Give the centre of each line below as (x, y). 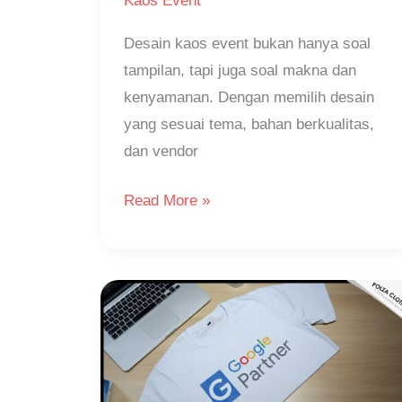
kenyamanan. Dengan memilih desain (249, 97)
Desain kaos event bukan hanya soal (247, 43)
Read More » (166, 201)
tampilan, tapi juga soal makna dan (240, 70)
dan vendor (161, 151)
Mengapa (153, 315)
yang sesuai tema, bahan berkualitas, (249, 124)
